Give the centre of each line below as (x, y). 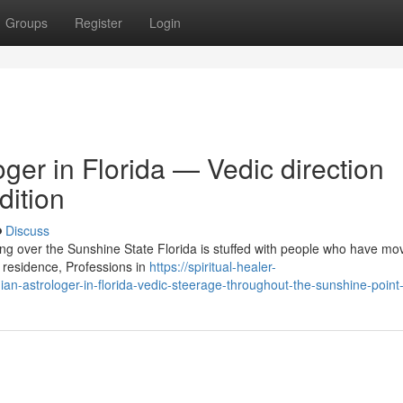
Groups (27, 22)
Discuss (27, 230)
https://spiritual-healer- (213, 266)
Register (99, 22)
